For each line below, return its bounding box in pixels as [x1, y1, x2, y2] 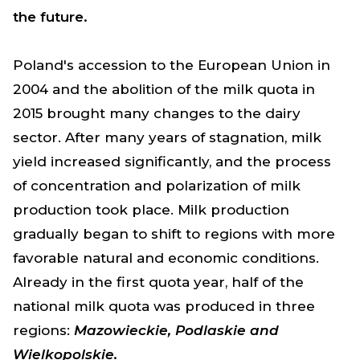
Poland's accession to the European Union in [13, 56, 330, 73]
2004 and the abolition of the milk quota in [13, 80, 315, 97]
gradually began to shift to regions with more [13, 225, 335, 242]
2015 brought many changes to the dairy [13, 104, 301, 121]
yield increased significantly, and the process [13, 153, 331, 170]
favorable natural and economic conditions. [13, 249, 319, 266]
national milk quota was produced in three [13, 297, 315, 314]
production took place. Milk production [13, 201, 289, 218]
